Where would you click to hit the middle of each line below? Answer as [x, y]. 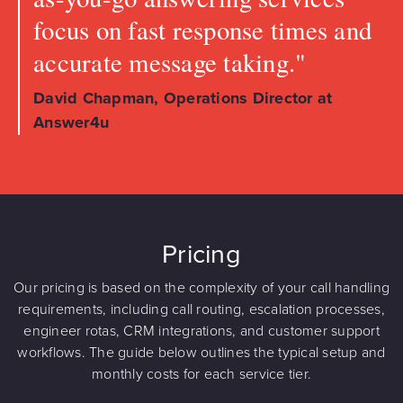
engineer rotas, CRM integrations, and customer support [201, 331]
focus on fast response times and [202, 29]
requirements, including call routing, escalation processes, [201, 309]
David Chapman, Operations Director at [183, 98]
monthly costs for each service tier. [201, 374]
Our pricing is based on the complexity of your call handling [201, 287]
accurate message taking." [170, 62]
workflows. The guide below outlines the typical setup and [201, 352]
